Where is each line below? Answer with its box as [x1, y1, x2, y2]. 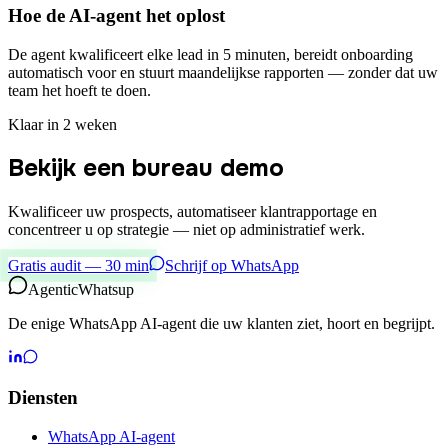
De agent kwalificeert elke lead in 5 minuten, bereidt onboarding [8, 45, 413, 63]
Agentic [28, 281, 78, 299]
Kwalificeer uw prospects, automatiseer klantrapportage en [8, 203, 377, 221]
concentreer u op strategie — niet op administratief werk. [8, 221, 365, 239]
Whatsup [78, 281, 134, 299]
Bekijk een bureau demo [8, 153, 284, 184]
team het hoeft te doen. [8, 81, 151, 99]
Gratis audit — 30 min [8, 257, 149, 275]
